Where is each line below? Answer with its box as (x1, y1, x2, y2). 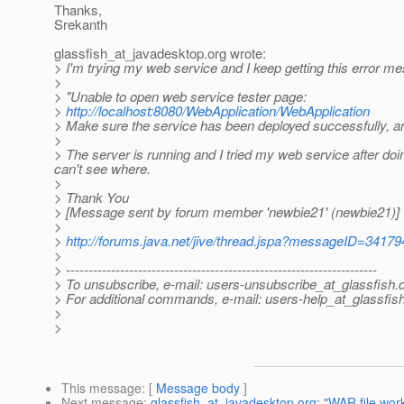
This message (61, 379, 142, 398)
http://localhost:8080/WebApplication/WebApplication (66, 101, 370, 121)
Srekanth (54, 14, 107, 34)
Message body (156, 379, 240, 398)
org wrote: (207, 43, 266, 63)
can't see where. (54, 159, 151, 179)
